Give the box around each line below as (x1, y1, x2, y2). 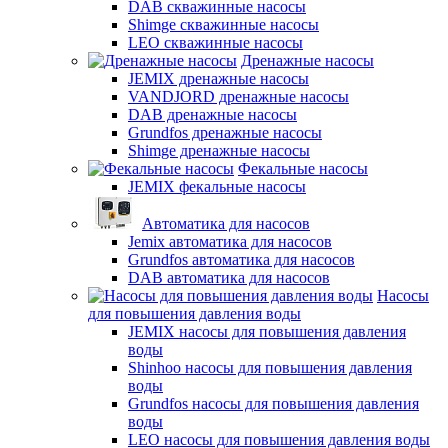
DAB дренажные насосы (128, 106, 297, 123)
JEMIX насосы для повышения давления (128, 323, 406, 340)
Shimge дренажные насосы (128, 142, 310, 159)
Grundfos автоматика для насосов (128, 251, 355, 268)
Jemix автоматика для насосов (128, 233, 332, 250)
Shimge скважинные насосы (128, 16, 319, 33)
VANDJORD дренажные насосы (128, 88, 349, 105)
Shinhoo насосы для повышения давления (128, 359, 412, 376)
